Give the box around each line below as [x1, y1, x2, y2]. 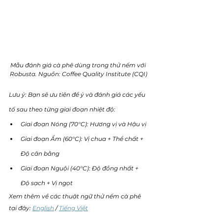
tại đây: [9, 204, 32, 212]
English [32, 204, 54, 212]
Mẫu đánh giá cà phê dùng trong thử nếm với [10, 61, 147, 69]
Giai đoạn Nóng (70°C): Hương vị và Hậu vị [21, 120, 148, 128]
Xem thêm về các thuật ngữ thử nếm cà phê [9, 192, 142, 200]
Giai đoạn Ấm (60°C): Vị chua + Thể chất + [21, 135, 145, 142]
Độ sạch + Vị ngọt [21, 179, 73, 187]
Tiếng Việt [59, 204, 88, 212]
